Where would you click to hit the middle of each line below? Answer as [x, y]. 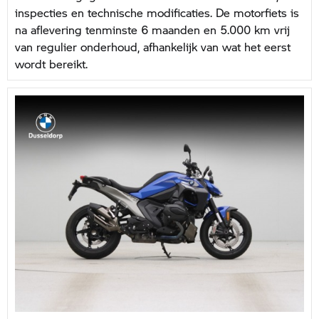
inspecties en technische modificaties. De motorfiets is [157, 12]
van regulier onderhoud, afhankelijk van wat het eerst [153, 46]
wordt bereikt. [51, 63]
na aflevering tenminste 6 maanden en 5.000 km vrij [152, 29]
